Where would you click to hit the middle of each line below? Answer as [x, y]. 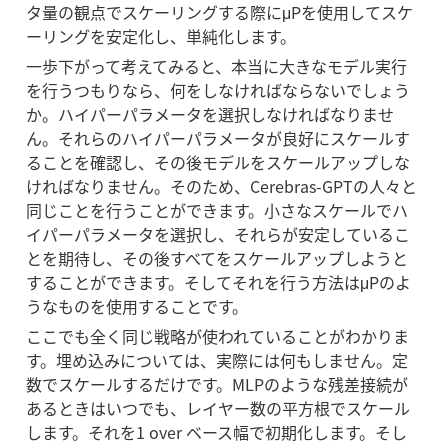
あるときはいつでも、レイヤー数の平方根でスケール [218, 408]
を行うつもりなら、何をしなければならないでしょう [218, 90]
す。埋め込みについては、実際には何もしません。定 [217, 360]
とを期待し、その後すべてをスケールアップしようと [217, 258]
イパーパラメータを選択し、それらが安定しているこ [218, 234]
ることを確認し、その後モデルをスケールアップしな [218, 162]
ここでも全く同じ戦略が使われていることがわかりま [217, 336]
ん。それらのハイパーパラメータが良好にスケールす [218, 138]
